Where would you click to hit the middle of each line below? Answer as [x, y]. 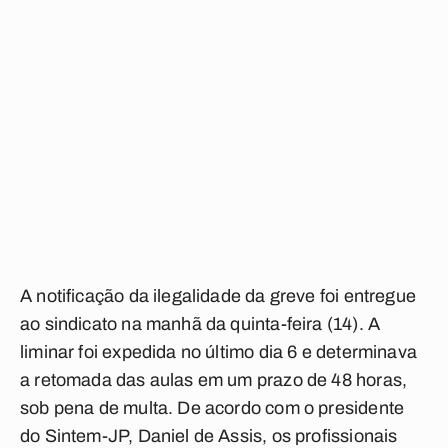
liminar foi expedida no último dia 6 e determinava [218, 352]
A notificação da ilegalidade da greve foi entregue [218, 296]
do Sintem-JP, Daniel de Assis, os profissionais [209, 436]
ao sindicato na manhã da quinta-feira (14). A [200, 324]
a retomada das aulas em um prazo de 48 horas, [214, 380]
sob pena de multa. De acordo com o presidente [212, 408]
